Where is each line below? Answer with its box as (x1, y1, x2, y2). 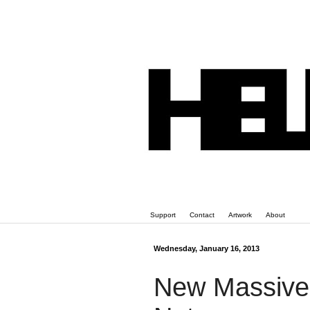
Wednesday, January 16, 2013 (154, 244, 259, 253)
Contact (190, 211, 215, 219)
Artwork (228, 211, 252, 219)
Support (150, 211, 176, 219)
